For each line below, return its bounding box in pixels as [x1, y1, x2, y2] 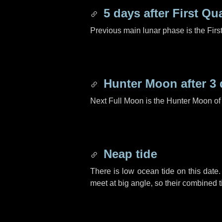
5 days [104, 6, 140, 20]
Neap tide [100, 147, 157, 161]
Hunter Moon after [100, 77, 210, 90]
